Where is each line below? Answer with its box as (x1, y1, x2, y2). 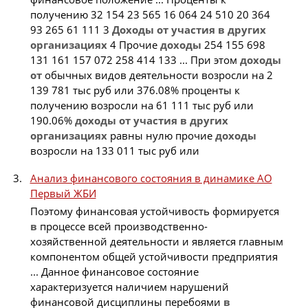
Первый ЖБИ (30, 186, 96, 200)
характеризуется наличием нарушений (30, 280, 229, 294)
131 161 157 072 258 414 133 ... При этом (30, 52, 240, 67)
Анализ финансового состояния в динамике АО (30, 170, 272, 185)
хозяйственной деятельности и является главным (30, 234, 283, 249)
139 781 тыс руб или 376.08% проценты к (30, 82, 240, 97)
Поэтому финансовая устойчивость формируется (30, 204, 279, 219)
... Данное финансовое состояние (30, 265, 199, 279)
